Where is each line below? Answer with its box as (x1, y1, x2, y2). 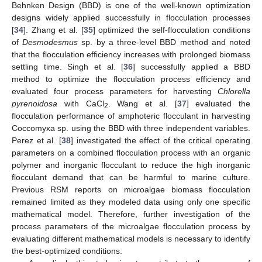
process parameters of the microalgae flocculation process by (12, 222, 250, 232)
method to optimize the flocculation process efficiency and (12, 74, 250, 84)
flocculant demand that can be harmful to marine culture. (12, 173, 250, 182)
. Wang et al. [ (108, 99, 177, 109)
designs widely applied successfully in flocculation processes (12, 13, 250, 23)
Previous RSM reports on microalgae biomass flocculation (12, 185, 250, 195)
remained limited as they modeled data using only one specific (12, 197, 250, 207)
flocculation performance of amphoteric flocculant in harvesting (12, 111, 250, 121)
